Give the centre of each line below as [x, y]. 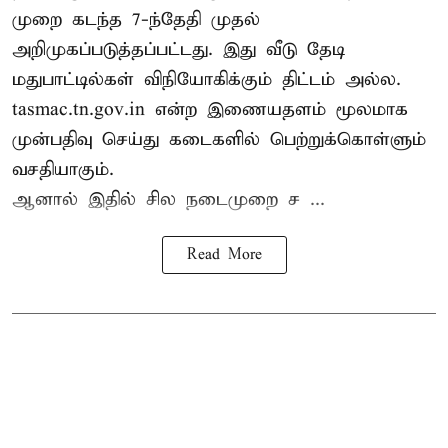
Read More [224, 255]
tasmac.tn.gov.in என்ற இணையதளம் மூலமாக [210, 110]
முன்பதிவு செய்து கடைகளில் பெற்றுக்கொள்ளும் [219, 140]
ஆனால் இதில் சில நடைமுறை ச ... [168, 200]
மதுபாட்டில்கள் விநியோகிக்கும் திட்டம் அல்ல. [206, 80]
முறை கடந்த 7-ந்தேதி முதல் [136, 20]
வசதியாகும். [63, 170]
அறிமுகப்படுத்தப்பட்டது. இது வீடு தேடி [178, 50]
